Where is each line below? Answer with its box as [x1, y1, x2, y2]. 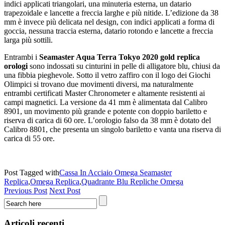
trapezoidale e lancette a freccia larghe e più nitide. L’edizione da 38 [4, 8, 218, 17]
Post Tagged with [4, 168, 59, 177]
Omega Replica [30, 177, 79, 186]
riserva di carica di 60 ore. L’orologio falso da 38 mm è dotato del [4, 116, 211, 125]
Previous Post [4, 186, 47, 195]
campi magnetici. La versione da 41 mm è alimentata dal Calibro [4, 97, 207, 106]
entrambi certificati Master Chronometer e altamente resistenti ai [4, 88, 205, 97]
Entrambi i [4, 52, 39, 61]
